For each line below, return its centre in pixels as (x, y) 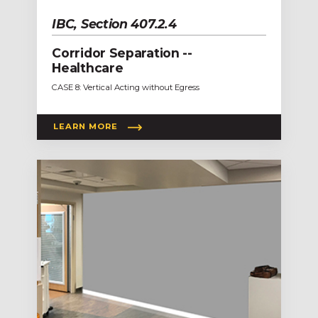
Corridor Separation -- (122, 53)
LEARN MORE (86, 127)
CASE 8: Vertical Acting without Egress (126, 87)
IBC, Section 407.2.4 (114, 23)
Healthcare (88, 67)
